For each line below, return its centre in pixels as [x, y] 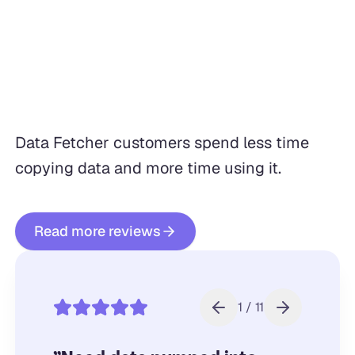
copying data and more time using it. [148, 168]
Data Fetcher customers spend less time [162, 142]
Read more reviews [97, 231]
